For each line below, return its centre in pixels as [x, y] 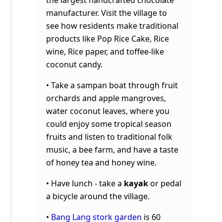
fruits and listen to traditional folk [109, 137]
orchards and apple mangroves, [106, 98]
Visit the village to [134, 13]
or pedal [165, 183]
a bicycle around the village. [98, 196]
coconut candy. [74, 64]
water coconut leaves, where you [108, 111]
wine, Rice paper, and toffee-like [105, 51]
